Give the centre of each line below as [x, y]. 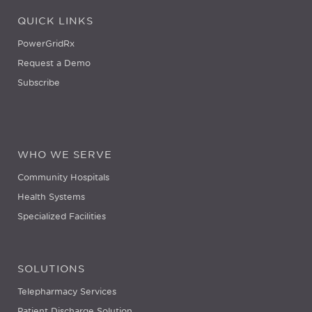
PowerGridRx [46, 43]
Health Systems [51, 196]
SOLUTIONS [51, 268]
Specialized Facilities [62, 216]
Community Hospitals [63, 177]
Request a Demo [54, 63]
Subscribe [39, 82]
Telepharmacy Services [67, 291]
